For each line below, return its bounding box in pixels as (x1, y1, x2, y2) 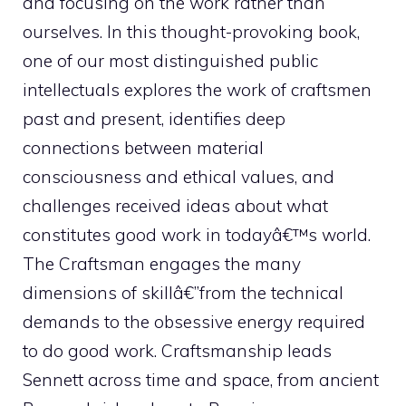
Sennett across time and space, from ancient (23, 369, 379, 391)
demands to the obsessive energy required (23, 311, 365, 333)
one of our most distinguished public (23, 50, 318, 72)
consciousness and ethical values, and (23, 166, 334, 188)
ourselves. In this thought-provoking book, (23, 21, 360, 43)
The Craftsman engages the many (23, 253, 301, 275)
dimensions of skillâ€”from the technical (23, 282, 343, 304)
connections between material (23, 137, 264, 159)
